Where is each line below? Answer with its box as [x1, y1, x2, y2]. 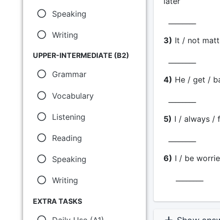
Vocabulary [52, 90, 94, 101]
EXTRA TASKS [33, 196, 82, 205]
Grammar [52, 69, 86, 80]
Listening [52, 111, 85, 122]
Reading [52, 133, 82, 143]
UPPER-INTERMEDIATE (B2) [33, 51, 129, 60]
